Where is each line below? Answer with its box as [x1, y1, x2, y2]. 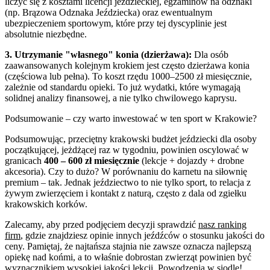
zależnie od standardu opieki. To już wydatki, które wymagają [5, 81, 240, 92]
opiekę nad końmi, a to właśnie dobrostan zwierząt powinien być [5, 251, 251, 262]
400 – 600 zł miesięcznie [44, 155, 139, 166]
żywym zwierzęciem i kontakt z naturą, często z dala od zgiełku [5, 187, 246, 198]
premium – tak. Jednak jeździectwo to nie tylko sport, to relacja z [5, 177, 251, 187]
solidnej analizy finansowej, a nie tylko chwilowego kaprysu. [5, 92, 237, 103]
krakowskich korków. [5, 198, 87, 209]
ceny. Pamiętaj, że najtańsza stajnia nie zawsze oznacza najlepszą [5, 240, 251, 251]
